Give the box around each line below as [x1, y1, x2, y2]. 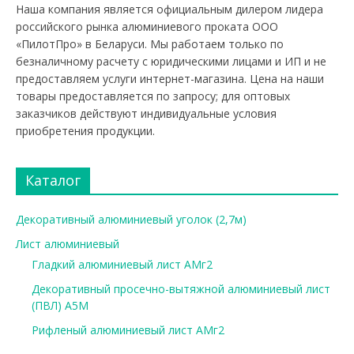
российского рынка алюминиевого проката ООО [15, 19, 278, 35]
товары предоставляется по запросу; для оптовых [15, 88, 290, 104]
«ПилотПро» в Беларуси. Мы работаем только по [15, 36, 284, 52]
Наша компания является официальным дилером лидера [15, 2, 323, 17]
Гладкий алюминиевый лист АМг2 [31, 257, 213, 273]
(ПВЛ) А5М [31, 298, 88, 314]
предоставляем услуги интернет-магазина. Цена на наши [15, 71, 324, 87]
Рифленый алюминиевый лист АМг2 [31, 322, 224, 338]
